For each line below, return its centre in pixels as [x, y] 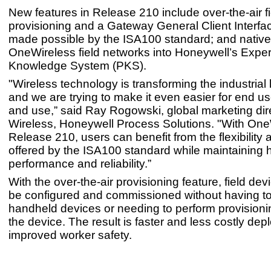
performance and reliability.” [80, 164]
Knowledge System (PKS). [77, 66]
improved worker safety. [70, 235]
